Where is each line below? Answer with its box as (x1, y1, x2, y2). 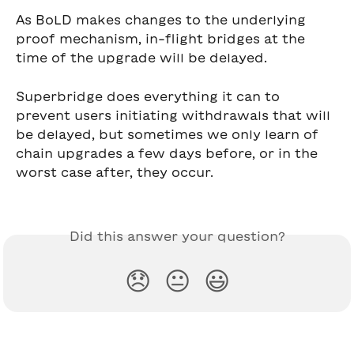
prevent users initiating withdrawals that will (16, 108, 334, 122)
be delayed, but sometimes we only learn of (16, 127, 322, 141)
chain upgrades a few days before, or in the (16, 146, 322, 160)
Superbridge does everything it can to (16, 89, 284, 103)
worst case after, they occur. (16, 165, 213, 179)
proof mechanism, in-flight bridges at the (16, 32, 309, 46)
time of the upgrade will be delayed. (16, 51, 267, 65)
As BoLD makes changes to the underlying (16, 13, 310, 27)
